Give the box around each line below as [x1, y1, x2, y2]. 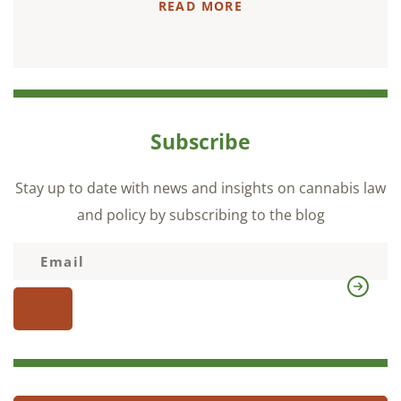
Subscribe [150, 126, 251, 156]
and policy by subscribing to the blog [76, 204, 325, 225]
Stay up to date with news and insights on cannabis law [15, 177, 386, 198]
